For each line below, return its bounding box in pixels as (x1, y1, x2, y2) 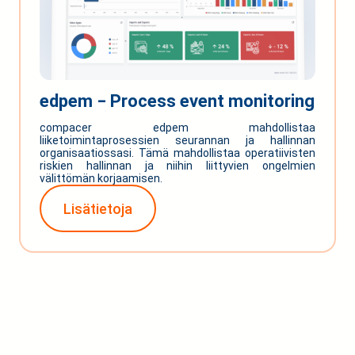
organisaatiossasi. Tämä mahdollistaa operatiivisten (40, 147, 315, 160)
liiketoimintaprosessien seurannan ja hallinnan (40, 134, 315, 147)
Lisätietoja (63, 200, 132, 217)
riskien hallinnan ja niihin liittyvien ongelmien (40, 159, 315, 173)
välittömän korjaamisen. (40, 172, 162, 185)
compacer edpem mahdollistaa (40, 121, 315, 135)
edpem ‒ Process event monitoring (40, 91, 315, 112)
